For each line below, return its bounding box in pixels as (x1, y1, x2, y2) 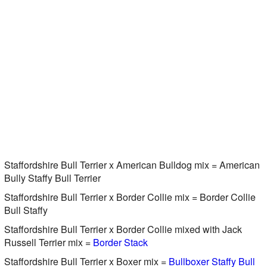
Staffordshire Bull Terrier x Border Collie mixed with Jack (4, 222, 242, 236)
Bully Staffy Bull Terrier (4, 170, 101, 185)
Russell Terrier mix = (4, 235, 93, 249)
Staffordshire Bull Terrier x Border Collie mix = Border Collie (4, 190, 256, 204)
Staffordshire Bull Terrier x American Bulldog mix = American (4, 157, 260, 172)
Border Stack (92, 235, 148, 249)
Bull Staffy (4, 203, 48, 217)
